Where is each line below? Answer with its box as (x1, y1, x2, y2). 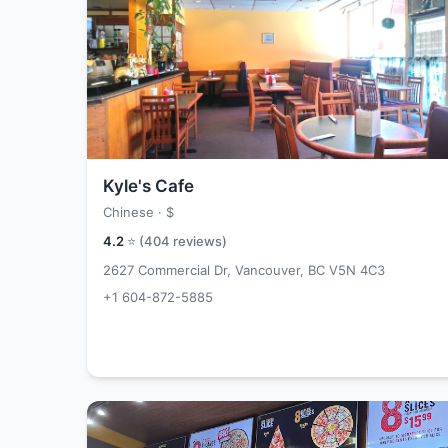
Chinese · (103, 204, 166, 220)
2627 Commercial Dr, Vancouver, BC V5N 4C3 (103, 262, 385, 278)
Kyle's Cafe (103, 176, 194, 196)
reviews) (170, 233, 227, 249)
